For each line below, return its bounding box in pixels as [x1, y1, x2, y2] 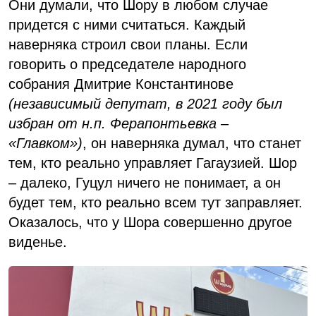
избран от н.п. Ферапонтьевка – [8, 116, 229, 132]
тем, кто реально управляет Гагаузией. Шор [8, 155, 297, 171]
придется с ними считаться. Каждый [8, 17, 245, 33]
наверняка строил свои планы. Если [8, 37, 248, 53]
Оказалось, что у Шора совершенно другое [8, 214, 292, 231]
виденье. [8, 234, 67, 250]
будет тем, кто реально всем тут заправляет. [8, 195, 303, 211]
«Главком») [8, 135, 83, 152]
